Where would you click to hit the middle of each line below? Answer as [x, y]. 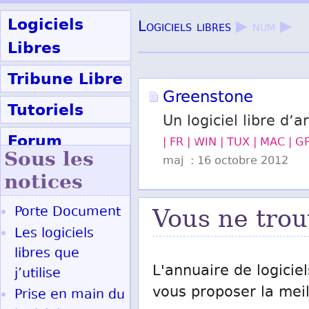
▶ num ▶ [261, 28]
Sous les [49, 159]
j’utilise [38, 274]
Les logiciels [54, 234]
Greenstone [208, 99]
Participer [50, 172]
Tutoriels [46, 110]
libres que [47, 254]
